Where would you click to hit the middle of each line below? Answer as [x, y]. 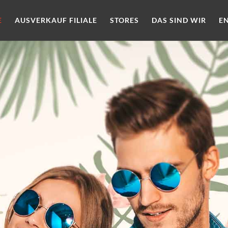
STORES [124, 20]
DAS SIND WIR [179, 20]
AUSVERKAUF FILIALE [56, 20]
